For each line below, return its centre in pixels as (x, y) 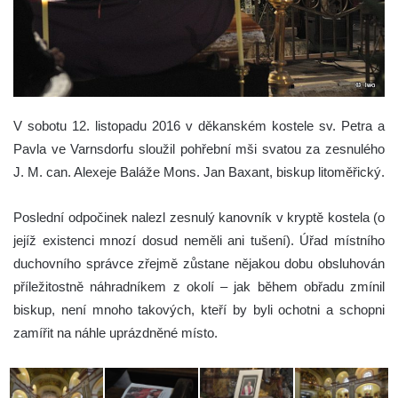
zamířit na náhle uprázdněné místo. (115, 332)
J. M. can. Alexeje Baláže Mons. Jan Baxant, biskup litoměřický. (199, 171)
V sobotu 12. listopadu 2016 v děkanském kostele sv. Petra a (199, 125)
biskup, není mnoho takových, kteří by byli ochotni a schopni (199, 309)
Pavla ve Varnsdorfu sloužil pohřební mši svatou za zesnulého (199, 148)
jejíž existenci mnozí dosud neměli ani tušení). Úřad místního (199, 240)
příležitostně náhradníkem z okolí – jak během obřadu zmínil (199, 286)
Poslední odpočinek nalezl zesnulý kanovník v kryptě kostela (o (199, 217)
